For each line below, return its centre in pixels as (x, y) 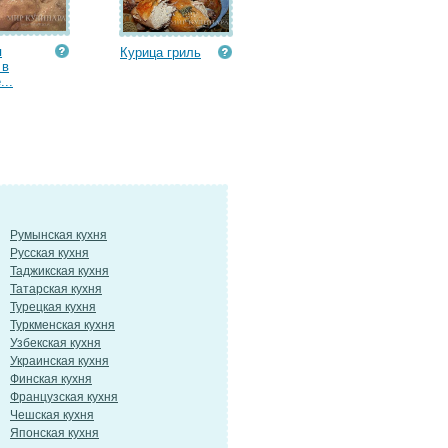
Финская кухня (51, 379)
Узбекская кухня (55, 343)
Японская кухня (54, 433)
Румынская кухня (58, 235)
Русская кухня (49, 253)
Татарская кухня (56, 289)
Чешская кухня (52, 415)
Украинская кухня (59, 361)
